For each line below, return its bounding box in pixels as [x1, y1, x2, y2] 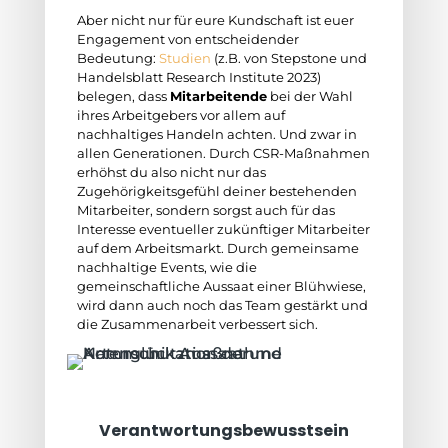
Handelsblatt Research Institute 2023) [76, 69, 321, 85]
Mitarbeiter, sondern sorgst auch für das [76, 202, 335, 218]
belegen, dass [76, 88, 170, 104]
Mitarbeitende [169, 88, 267, 104]
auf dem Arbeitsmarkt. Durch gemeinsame [76, 240, 359, 256]
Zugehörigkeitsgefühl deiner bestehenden [76, 183, 357, 199]
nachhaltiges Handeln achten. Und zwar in [76, 126, 357, 142]
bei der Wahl [266, 88, 353, 104]
